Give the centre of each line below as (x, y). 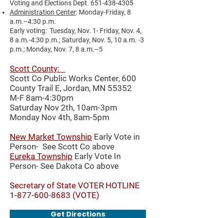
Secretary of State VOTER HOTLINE (75, 185)
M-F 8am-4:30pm (42, 98)
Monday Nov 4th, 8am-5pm (60, 117)
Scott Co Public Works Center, (66, 78)
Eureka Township (41, 156)
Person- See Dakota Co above (64, 166)
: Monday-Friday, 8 (103, 12)
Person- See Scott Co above (62, 146)
